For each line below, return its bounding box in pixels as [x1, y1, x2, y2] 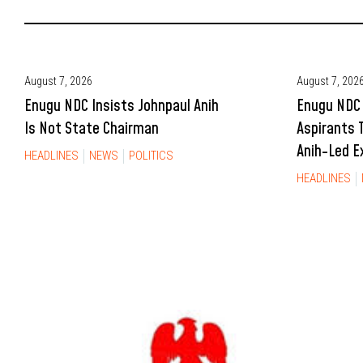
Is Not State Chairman [24, 117, 159, 140]
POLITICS [129, 147, 173, 163]
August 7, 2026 [24, 74, 92, 88]
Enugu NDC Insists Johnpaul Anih [24, 94, 219, 117]
